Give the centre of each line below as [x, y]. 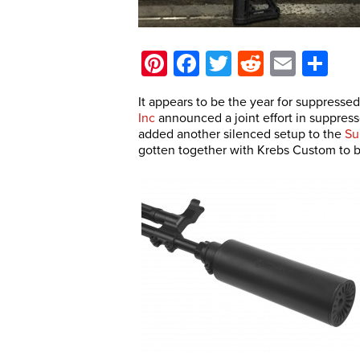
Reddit [299, 63]
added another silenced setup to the [241, 134]
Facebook [255, 63]
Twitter [269, 63]
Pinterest [217, 63]
